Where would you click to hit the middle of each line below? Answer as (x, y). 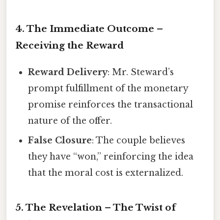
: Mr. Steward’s (141, 72)
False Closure (60, 141)
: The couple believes (139, 141)
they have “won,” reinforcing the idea (111, 157)
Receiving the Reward (69, 46)
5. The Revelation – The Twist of (96, 208)
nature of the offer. (70, 121)
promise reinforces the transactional (111, 105)
